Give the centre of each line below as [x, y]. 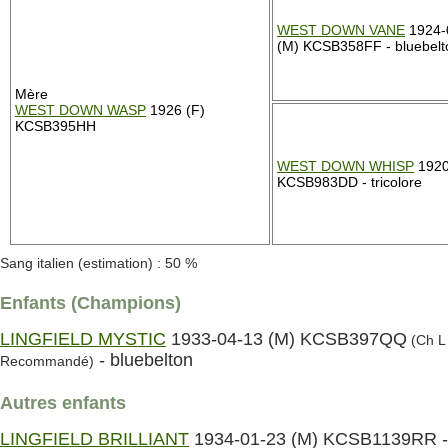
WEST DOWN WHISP [345, 166]
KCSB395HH [55, 126]
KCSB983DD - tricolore [349, 182]
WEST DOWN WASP [80, 110]
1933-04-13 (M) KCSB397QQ [286, 338]
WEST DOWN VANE [341, 30]
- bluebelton [143, 359]
